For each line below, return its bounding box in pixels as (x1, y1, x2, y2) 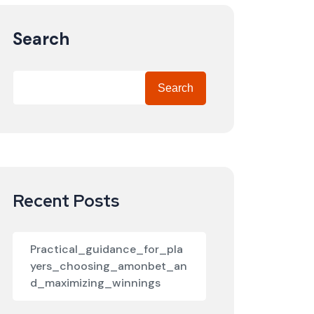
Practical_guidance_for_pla (30, 242, 183, 257)
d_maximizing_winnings (30, 275, 161, 290)
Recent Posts (13, 190, 119, 212)
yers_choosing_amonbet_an (30, 259, 187, 273)
